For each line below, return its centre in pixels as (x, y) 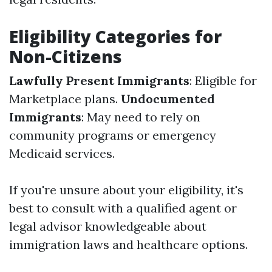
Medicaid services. (62, 153)
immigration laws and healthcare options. (128, 244)
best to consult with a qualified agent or (123, 208)
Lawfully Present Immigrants (99, 80)
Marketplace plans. (65, 99)
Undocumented (168, 99)
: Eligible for (223, 80)
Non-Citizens (66, 56)
